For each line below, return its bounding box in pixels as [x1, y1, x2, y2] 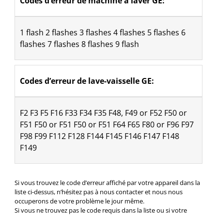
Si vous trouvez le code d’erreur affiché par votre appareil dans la [14, 178, 200, 187]
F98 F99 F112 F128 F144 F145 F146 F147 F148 [19, 130, 179, 141]
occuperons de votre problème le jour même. [14, 196, 144, 205]
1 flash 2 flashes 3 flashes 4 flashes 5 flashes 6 [19, 27, 186, 38]
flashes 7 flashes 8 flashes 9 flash [19, 38, 139, 49]
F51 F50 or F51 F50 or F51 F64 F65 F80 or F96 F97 [19, 119, 194, 130]
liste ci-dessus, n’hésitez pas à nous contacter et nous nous [14, 187, 183, 196]
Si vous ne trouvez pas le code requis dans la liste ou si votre [14, 205, 187, 215]
